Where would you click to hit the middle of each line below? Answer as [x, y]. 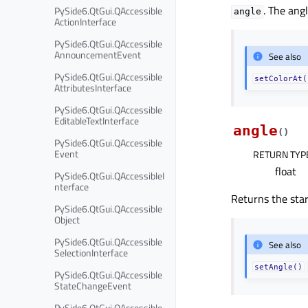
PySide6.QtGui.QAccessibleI [109, 175]
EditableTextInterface [97, 120]
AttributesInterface [93, 87]
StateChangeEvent [93, 285]
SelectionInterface [91, 252]
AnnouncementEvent [98, 54]
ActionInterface [85, 21]
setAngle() [279, 266]
